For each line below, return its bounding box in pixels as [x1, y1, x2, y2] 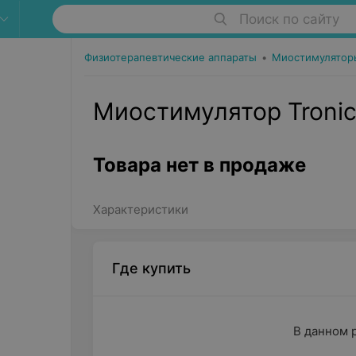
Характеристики [92, 202, 188, 217]
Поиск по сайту [238, 11, 339, 27]
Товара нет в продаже [92, 153, 306, 176]
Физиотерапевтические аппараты [83, 51, 257, 64]
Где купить [111, 260, 191, 277]
